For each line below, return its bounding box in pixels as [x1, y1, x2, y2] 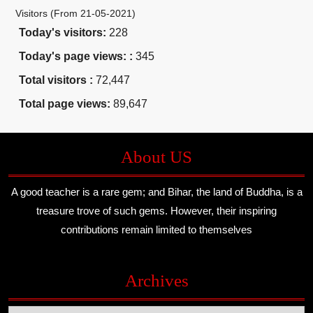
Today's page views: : [19, 50, 136, 62]
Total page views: [19, 97, 113, 110]
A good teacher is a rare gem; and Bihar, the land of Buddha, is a [10, 185, 303, 198]
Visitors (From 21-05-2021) [15, 7, 136, 19]
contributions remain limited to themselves [61, 223, 252, 235]
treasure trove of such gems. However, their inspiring [36, 204, 277, 217]
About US [121, 147, 192, 166]
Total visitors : [19, 73, 96, 86]
